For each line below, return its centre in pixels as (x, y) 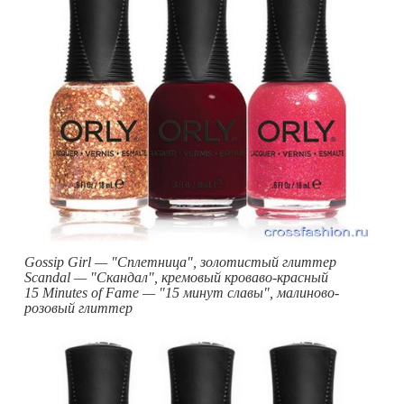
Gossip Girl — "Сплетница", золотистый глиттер (180, 262)
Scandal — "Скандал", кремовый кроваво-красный (176, 278)
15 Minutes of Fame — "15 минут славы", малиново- (182, 293)
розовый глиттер (78, 308)
